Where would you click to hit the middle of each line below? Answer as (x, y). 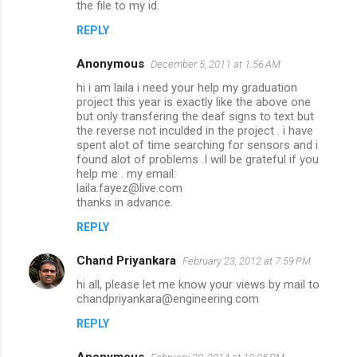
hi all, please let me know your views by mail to (198, 284)
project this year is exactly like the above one (194, 102)
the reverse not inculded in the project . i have (195, 130)
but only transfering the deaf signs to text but (195, 116)
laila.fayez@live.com (129, 188)
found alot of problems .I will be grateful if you (198, 159)
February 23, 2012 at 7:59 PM (247, 261)
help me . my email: (126, 173)
